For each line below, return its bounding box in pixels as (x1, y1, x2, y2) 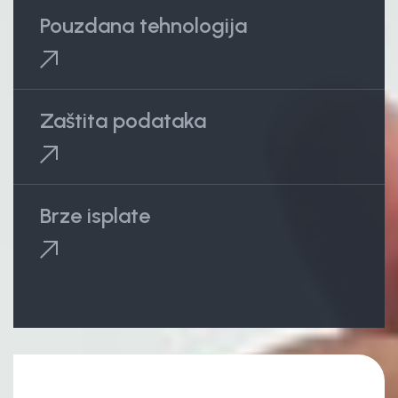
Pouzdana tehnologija (40, 12, 247, 39)
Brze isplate (40, 203, 150, 229)
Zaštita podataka (40, 107, 206, 134)
